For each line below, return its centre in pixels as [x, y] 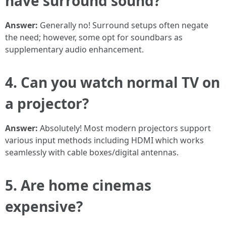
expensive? [44, 206]
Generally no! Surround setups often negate [123, 25]
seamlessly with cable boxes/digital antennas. [92, 152]
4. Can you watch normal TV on [112, 82]
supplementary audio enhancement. [74, 49]
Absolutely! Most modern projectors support [124, 128]
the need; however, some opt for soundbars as [94, 37]
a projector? [47, 103]
